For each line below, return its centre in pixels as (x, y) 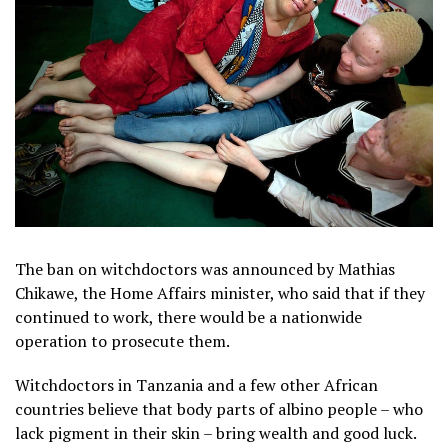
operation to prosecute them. (122, 340)
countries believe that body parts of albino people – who (219, 408)
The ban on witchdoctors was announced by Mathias (205, 268)
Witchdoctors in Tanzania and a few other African (196, 384)
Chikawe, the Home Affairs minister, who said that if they (220, 292)
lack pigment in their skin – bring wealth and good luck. (215, 432)
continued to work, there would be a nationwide (188, 316)
